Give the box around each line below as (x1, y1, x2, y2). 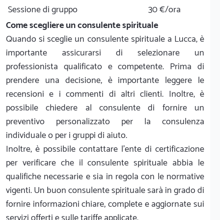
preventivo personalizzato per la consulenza (6, 114, 204, 129)
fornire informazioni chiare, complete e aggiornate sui (6, 196, 204, 212)
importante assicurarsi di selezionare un (6, 45, 204, 60)
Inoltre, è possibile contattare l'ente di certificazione (6, 141, 204, 157)
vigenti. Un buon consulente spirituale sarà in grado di (6, 183, 204, 198)
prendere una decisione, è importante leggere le (6, 73, 204, 88)
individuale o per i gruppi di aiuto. (6, 128, 127, 143)
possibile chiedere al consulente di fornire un (6, 100, 204, 115)
